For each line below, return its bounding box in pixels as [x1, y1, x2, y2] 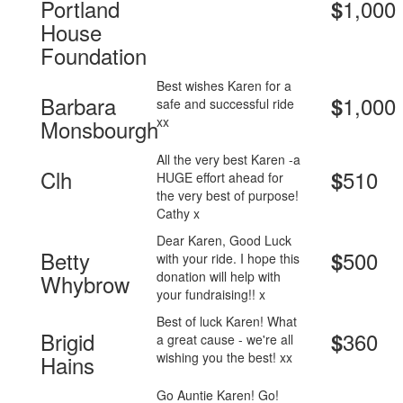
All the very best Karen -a [157, 150, 301, 169]
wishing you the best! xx [157, 348, 293, 367]
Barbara [40, 90, 116, 122]
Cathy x [157, 204, 201, 223]
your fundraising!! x [157, 285, 266, 304]
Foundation [40, 40, 147, 72]
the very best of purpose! [157, 186, 300, 205]
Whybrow [40, 268, 130, 300]
